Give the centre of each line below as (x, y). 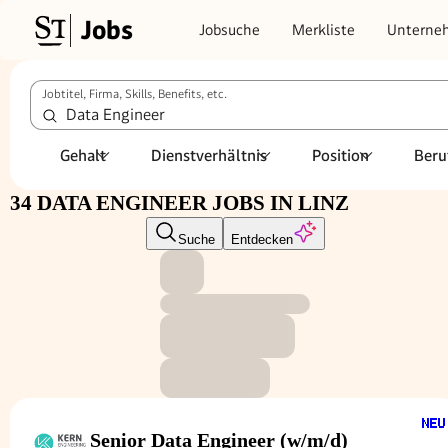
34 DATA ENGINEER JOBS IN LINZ (179, 203)
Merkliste (323, 29)
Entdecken (261, 239)
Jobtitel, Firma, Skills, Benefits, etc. (134, 94)
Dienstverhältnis (209, 155)
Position (340, 155)
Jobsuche (229, 29)
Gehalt (83, 155)
